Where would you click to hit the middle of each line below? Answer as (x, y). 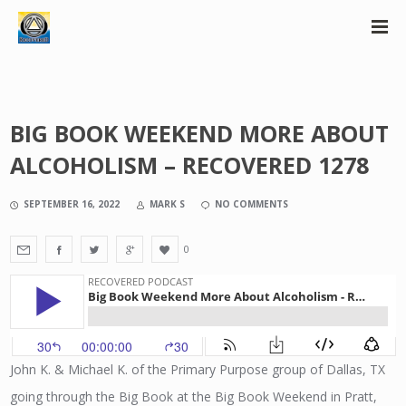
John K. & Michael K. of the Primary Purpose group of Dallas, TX (198, 369)
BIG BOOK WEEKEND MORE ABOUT (200, 133)
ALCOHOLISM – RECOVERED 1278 (190, 165)
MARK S (168, 204)
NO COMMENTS (252, 204)
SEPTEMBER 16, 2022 (72, 204)
